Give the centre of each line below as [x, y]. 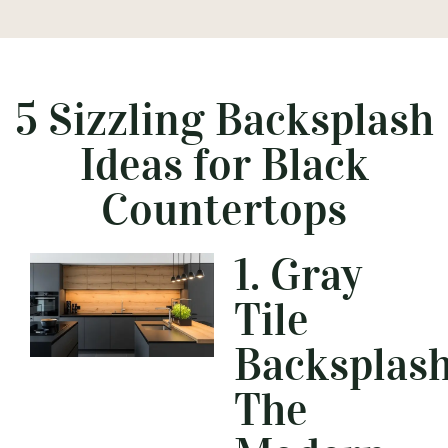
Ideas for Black [224, 165]
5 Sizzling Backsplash [224, 120]
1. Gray [298, 275]
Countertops [224, 210]
